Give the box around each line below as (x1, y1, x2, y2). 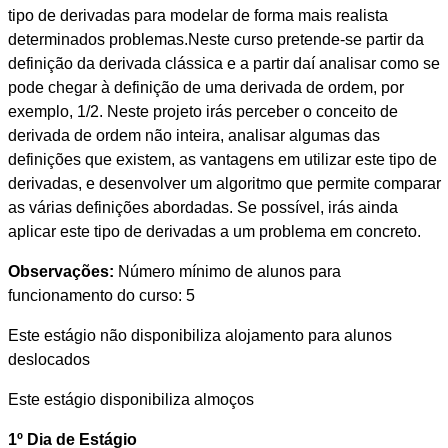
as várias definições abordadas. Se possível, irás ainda (7, 199, 398, 217)
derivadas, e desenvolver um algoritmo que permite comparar (7, 175, 441, 193)
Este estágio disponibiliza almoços (7, 391, 254, 409)
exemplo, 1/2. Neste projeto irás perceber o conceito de (7, 103, 398, 121)
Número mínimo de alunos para (113, 263, 341, 281)
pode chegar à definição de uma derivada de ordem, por (7, 79, 404, 97)
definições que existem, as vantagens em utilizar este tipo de (7, 151, 437, 169)
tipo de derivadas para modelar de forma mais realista (7, 7, 388, 25)
